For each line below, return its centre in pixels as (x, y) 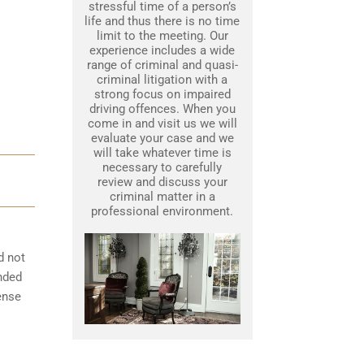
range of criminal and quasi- (162, 65)
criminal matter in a (162, 197)
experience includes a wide (162, 51)
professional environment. (162, 212)
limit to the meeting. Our (162, 36)
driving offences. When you (162, 109)
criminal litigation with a (162, 80)
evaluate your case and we (162, 139)
